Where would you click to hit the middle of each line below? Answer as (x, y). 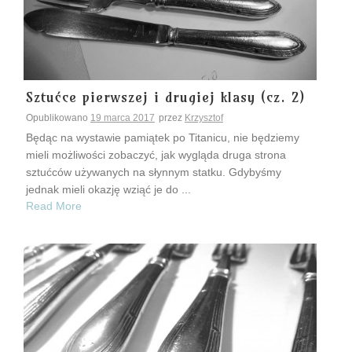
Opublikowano (58, 117)
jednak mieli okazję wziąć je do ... (108, 189)
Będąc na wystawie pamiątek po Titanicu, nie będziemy (163, 137)
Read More (54, 206)
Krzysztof (204, 117)
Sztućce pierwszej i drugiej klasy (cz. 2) (165, 97)
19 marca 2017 (123, 117)
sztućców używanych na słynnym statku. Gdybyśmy (154, 172)
